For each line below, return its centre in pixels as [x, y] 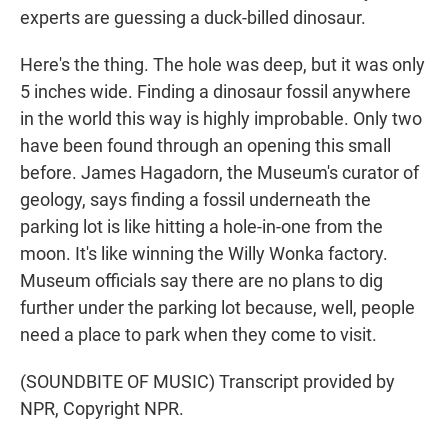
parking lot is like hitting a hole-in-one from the [201, 227]
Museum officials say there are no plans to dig [201, 281]
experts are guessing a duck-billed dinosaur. [193, 18]
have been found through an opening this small [205, 146]
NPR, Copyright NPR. [102, 409]
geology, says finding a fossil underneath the [195, 200]
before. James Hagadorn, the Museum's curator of [219, 173]
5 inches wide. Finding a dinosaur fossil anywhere [215, 92]
